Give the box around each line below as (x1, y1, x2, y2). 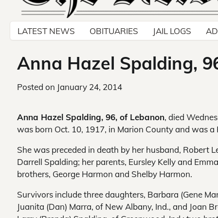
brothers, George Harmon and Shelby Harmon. (17, 169, 192, 180)
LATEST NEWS (18, 25, 75, 36)
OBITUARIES (90, 25, 138, 36)
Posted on (17, 82, 57, 92)
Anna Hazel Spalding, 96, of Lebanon (17, 112, 164, 123)
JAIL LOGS (153, 25, 191, 36)
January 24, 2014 (57, 82, 122, 92)
